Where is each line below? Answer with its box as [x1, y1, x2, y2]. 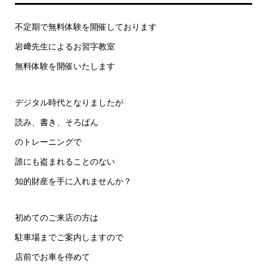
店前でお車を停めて [14, 251, 90, 263]
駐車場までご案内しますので [14, 231, 123, 243]
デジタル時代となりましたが [14, 97, 123, 108]
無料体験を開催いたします [14, 60, 115, 72]
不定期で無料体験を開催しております [14, 21, 157, 33]
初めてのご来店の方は [14, 212, 98, 223]
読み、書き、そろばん [14, 116, 98, 128]
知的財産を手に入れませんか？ [14, 175, 132, 187]
